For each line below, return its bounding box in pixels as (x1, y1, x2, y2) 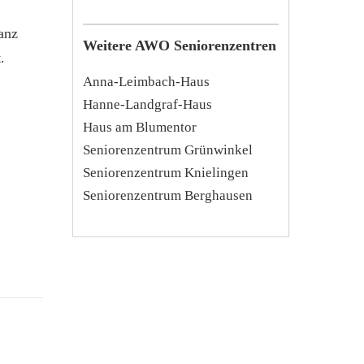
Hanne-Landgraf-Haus (82, 96, 212, 112)
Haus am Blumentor (82, 119, 197, 135)
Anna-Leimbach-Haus (82, 73, 210, 89)
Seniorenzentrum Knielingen (82, 164, 249, 180)
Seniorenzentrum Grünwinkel (82, 141, 253, 158)
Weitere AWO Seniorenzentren (82, 37, 276, 54)
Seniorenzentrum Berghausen (82, 187, 253, 203)
